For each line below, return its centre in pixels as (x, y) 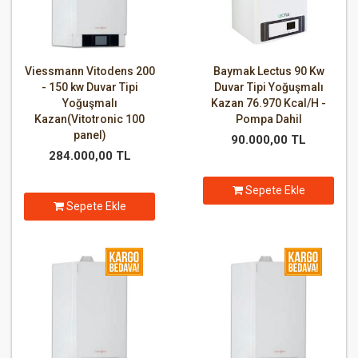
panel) (89, 135)
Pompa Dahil (268, 119)
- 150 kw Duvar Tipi (89, 88)
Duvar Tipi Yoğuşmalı (268, 88)
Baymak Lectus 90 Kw (268, 72)
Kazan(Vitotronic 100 (89, 119)
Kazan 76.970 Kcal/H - (268, 103)
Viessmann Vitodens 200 (89, 72)
